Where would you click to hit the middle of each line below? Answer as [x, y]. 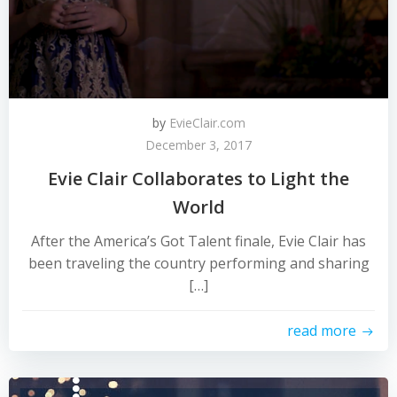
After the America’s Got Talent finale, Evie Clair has [198, 241]
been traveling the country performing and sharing [198, 263]
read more [322, 331]
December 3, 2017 [198, 145]
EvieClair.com [207, 123]
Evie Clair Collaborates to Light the [198, 179]
